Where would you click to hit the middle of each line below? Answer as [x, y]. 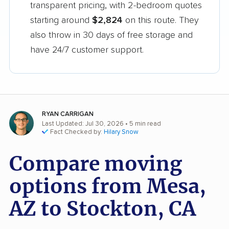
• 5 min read [142, 124]
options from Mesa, [108, 187]
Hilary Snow [121, 132]
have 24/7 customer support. [87, 50]
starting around [61, 21]
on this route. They [161, 21]
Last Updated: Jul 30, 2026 [83, 124]
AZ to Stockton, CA [102, 209]
